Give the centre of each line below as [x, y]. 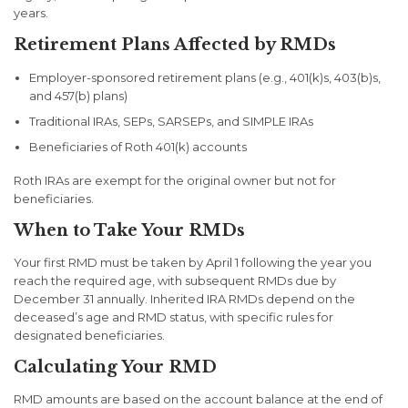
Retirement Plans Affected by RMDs [175, 44]
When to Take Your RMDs [129, 231]
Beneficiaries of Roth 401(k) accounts [138, 147]
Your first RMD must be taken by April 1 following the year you [193, 263]
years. [31, 12]
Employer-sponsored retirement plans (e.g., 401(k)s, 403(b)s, [204, 78]
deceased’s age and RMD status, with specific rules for [173, 317]
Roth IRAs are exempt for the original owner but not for [175, 181]
